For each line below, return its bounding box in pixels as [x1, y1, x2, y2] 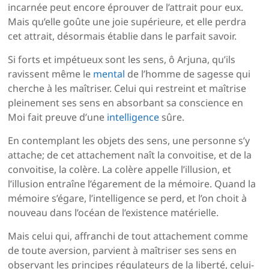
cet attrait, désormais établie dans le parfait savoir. [8, 29, 237, 43]
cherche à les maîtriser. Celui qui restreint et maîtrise [8, 82, 247, 95]
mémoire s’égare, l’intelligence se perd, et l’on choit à [8, 192, 247, 205]
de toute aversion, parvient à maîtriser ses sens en [8, 244, 237, 258]
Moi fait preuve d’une [8, 110, 107, 124]
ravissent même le [8, 67, 94, 81]
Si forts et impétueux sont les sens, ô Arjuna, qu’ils [8, 53, 236, 67]
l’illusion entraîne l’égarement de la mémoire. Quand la [8, 177, 256, 191]
